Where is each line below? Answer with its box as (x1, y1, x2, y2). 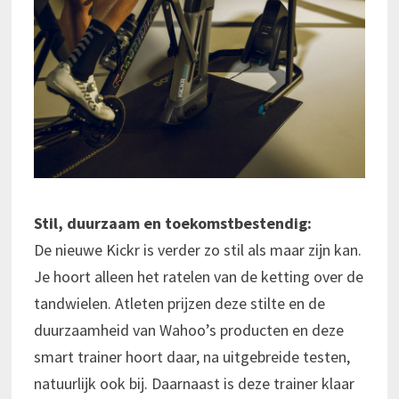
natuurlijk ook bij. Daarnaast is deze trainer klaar (33, 373, 354, 395)
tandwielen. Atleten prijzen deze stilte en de (33, 293, 325, 314)
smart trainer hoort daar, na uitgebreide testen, (33, 346, 350, 368)
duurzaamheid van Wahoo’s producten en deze (33, 320, 344, 341)
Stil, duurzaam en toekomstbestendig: (33, 213, 312, 234)
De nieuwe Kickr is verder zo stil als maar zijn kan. (33, 240, 362, 261)
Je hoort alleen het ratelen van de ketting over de (33, 266, 363, 288)
